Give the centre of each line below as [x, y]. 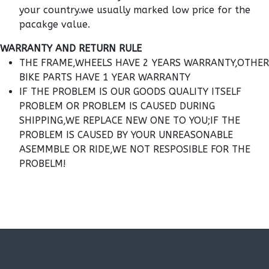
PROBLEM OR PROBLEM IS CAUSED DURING [117, 106]
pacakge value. [55, 25]
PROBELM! [43, 164]
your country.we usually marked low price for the [135, 10]
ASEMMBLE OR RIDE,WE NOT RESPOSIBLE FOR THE [135, 150]
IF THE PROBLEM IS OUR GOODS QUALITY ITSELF [130, 92]
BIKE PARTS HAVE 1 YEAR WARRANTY [105, 77]
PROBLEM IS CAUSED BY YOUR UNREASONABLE [126, 135]
